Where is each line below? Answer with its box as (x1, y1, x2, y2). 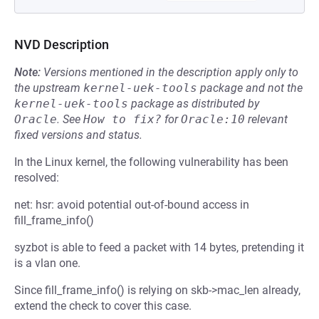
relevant (245, 113, 288, 126)
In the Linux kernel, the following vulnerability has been (14, 155, 288, 169)
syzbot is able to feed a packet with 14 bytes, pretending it (14, 241, 304, 254)
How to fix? (83, 113, 162, 126)
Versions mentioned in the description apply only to (43, 66, 298, 79)
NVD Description (14, 37, 109, 52)
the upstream (14, 81, 83, 95)
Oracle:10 (181, 113, 245, 126)
